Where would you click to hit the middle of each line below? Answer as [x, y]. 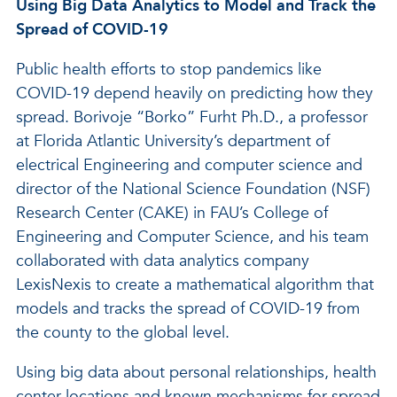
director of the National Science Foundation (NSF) [193, 189]
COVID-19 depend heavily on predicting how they [195, 93]
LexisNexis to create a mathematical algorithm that [195, 285]
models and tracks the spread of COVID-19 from [188, 309]
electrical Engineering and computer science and [189, 165]
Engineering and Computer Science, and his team [192, 237]
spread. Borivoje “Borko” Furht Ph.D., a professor [192, 117]
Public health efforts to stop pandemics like [169, 70]
